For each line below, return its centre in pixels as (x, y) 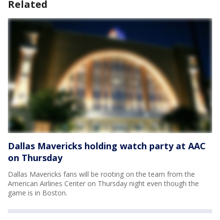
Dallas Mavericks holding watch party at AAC (107, 146)
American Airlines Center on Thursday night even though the (103, 183)
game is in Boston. (38, 192)
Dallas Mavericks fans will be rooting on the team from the (101, 174)
